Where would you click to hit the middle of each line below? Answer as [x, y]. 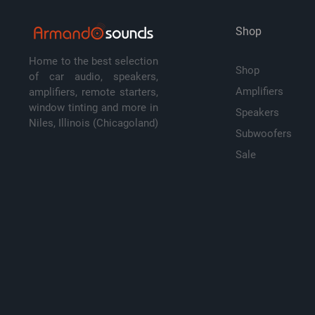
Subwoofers [265, 134]
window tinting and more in [94, 108]
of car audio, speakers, [94, 77]
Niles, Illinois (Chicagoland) [94, 123]
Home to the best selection [94, 61]
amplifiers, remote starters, [94, 92]
